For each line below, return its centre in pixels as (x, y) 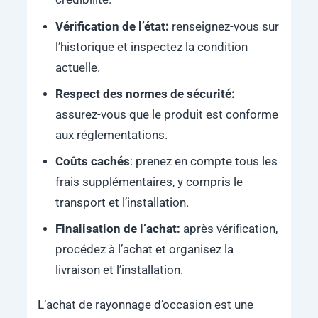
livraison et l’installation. (119, 270)
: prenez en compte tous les (203, 162)
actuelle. (77, 67)
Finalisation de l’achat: (119, 229)
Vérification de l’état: (113, 26)
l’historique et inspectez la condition (151, 47)
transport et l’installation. (122, 203)
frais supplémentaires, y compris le (149, 182)
